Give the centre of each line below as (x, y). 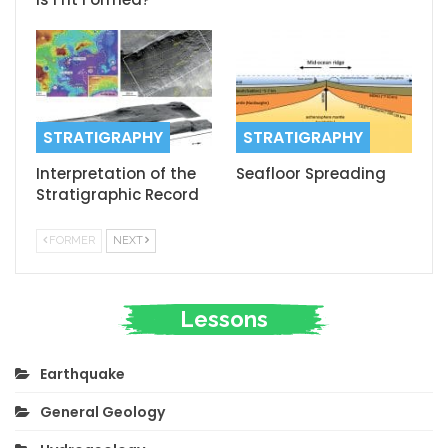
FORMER (72, 240)
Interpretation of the (116, 173)
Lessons (224, 318)
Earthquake (82, 373)
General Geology (102, 411)
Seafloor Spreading (311, 173)
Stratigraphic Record (117, 194)
